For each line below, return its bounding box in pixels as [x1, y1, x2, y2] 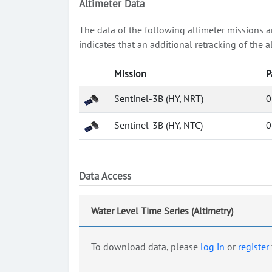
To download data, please [91, 240, 200, 253]
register [238, 240, 269, 253]
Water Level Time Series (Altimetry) [91, 205, 233, 217]
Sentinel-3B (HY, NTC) [114, 119, 203, 131]
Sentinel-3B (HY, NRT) [114, 92, 203, 104]
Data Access [79, 169, 131, 183]
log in [200, 240, 225, 253]
